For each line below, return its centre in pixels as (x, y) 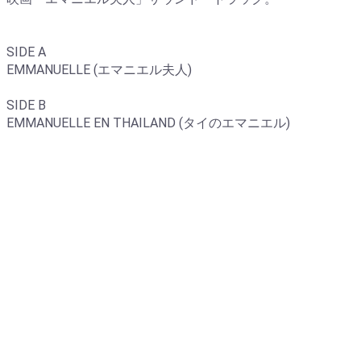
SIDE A (26, 52)
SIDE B (26, 106)
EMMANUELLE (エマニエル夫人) (99, 70)
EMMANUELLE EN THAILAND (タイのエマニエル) (148, 123)
